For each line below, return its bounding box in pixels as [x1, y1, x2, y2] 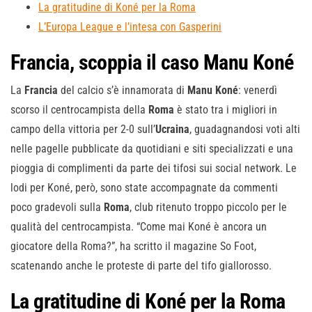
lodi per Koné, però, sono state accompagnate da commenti [10, 181, 278, 195]
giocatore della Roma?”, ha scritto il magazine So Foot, [10, 240, 256, 253]
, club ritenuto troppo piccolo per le [130, 201, 287, 214]
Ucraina [155, 123, 189, 136]
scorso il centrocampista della [10, 103, 148, 117]
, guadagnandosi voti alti [189, 123, 300, 136]
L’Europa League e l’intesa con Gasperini [38, 20, 221, 34]
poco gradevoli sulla [10, 201, 104, 214]
